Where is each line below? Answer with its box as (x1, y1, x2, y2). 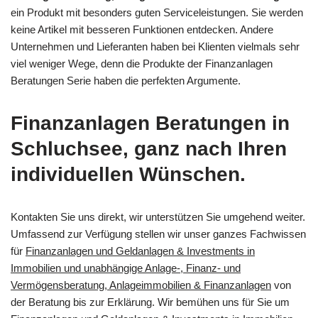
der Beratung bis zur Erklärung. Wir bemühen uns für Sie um (11, 295, 290, 308)
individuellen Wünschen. (11, 163, 246, 185)
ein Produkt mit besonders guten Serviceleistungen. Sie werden (11, 6, 303, 18)
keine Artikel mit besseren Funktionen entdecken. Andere (11, 23, 273, 35)
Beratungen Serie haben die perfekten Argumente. (11, 74, 241, 87)
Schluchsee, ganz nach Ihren (11, 137, 287, 160)
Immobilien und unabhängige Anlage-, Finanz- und (11, 261, 241, 274)
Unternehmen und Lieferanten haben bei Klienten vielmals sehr (11, 40, 300, 53)
